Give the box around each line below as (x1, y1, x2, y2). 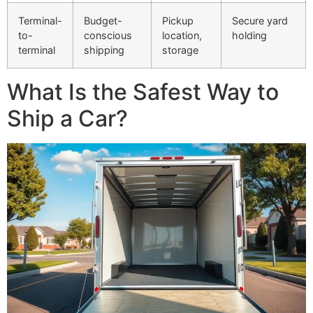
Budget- (84, 15, 122, 27)
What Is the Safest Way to (7, 78, 279, 106)
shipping (84, 44, 124, 57)
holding (232, 29, 267, 42)
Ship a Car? (7, 105, 128, 133)
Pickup (162, 15, 194, 27)
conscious (84, 29, 132, 42)
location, (162, 29, 202, 42)
